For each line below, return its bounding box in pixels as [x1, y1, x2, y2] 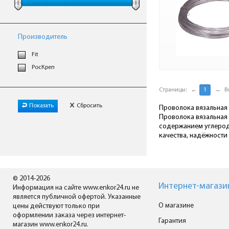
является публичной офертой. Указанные [13, 193, 141, 201]
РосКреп [32, 64, 55, 71]
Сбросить [77, 103, 102, 109]
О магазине [158, 202, 194, 210]
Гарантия [158, 217, 186, 225]
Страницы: [159, 87, 187, 93]
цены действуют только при [13, 202, 100, 210]
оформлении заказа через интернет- [13, 212, 126, 219]
